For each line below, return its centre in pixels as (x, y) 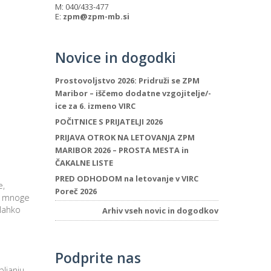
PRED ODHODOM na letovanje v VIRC (127, 179)
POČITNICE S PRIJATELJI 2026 (109, 122)
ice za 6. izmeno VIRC (95, 106)
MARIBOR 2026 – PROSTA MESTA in (122, 150)
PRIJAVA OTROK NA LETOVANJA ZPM (125, 138)
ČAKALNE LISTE (84, 163)
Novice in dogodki (116, 58)
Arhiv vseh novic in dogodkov (160, 211)
